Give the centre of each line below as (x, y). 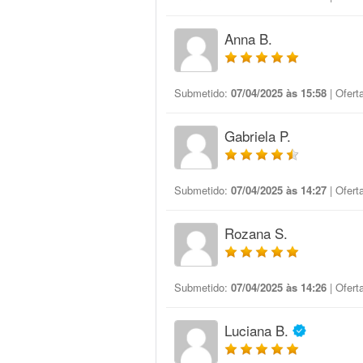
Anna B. (248, 38)
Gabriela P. (258, 136)
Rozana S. (256, 233)
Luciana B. (256, 330)
